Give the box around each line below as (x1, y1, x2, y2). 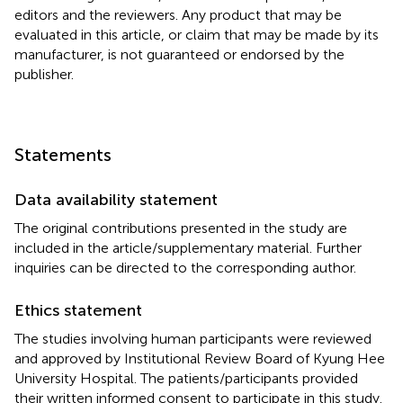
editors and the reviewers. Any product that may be (14, 5, 342, 23)
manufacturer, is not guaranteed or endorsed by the (14, 45, 345, 63)
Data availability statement (14, 189, 218, 210)
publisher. (14, 65, 74, 83)
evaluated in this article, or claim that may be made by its (14, 25, 379, 43)
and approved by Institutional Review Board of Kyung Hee (14, 349, 385, 367)
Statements (14, 143, 112, 166)
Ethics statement (14, 300, 142, 320)
